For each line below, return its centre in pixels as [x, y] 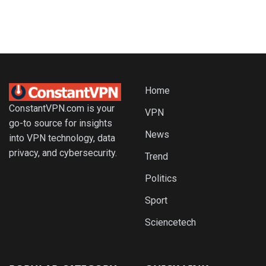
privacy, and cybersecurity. [63, 153]
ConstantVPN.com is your [62, 108]
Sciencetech [170, 222]
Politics [161, 178]
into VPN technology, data [62, 138]
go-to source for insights [61, 123]
